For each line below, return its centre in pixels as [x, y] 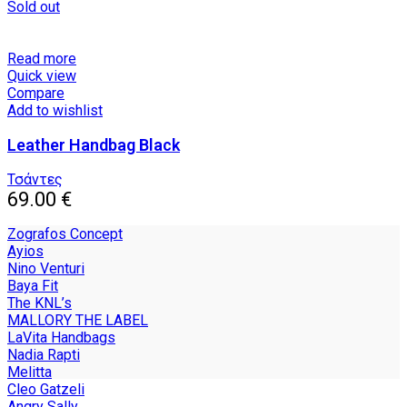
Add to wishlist [55, 111]
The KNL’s [40, 303]
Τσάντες [35, 180]
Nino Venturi [46, 269]
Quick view [42, 76]
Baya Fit [33, 286]
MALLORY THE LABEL [78, 321]
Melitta [30, 372]
